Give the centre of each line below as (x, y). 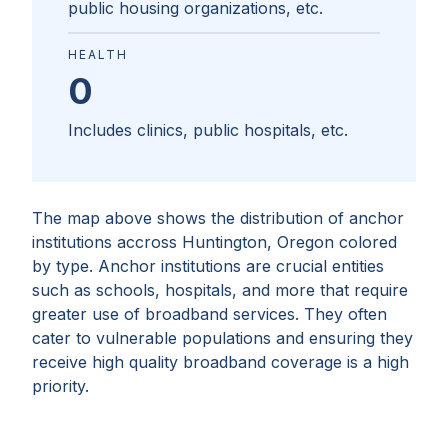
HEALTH (98, 55)
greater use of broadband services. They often (209, 314)
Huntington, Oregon (258, 242)
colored (365, 242)
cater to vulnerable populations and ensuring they (222, 338)
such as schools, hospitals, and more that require (220, 290)
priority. (60, 386)
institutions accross (104, 242)
